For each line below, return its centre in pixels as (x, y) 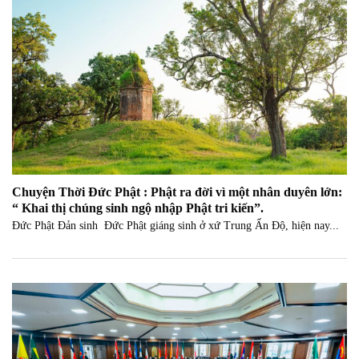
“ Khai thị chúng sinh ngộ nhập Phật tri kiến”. (138, 208)
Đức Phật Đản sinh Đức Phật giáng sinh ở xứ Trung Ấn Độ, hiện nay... (175, 226)
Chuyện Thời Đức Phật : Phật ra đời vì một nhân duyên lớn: (177, 192)
